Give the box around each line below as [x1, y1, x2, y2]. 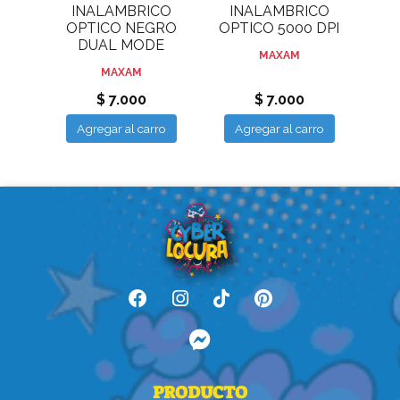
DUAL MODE [78, 37, 164, 54]
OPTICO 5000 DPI [219, 20, 339, 37]
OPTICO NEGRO [65, 20, 177, 37]
